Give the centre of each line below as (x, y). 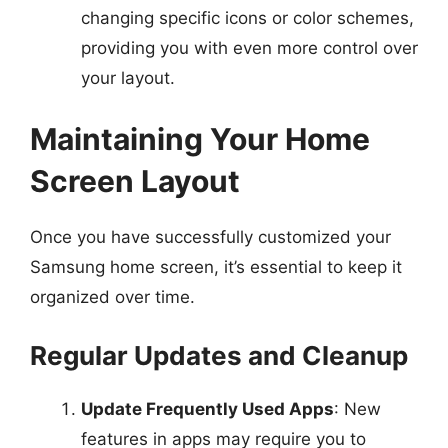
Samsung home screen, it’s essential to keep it (216, 267)
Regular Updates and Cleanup (219, 355)
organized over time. (112, 297)
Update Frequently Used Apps (207, 408)
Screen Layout (135, 181)
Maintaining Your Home (200, 139)
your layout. (128, 77)
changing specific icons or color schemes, (247, 17)
